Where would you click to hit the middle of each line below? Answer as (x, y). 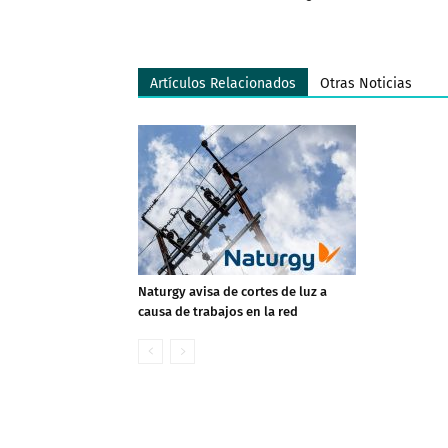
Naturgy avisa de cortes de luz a (232, 291)
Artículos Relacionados (223, 83)
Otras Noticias (366, 83)
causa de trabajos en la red (218, 311)
